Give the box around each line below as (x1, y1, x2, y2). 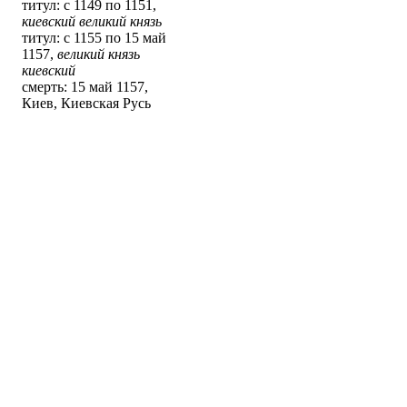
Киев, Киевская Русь (22, 95, 151, 112)
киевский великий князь (22, 14, 162, 30)
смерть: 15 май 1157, (22, 79, 148, 95)
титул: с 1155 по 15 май (22, 30, 166, 46)
